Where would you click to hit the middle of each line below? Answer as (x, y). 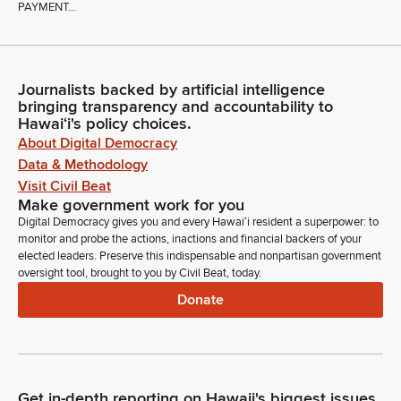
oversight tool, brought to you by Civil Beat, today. (140, 273)
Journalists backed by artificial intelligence (171, 90)
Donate (200, 299)
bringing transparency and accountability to (175, 107)
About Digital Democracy (98, 144)
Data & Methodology (83, 165)
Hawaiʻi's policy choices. (105, 124)
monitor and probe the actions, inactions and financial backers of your (190, 239)
